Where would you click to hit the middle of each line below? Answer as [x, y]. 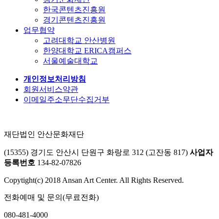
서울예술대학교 [70, 61]
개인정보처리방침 [55, 79]
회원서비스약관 [51, 89]
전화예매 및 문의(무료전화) [51, 197]
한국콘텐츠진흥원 [74, 9]
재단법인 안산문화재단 [44, 134]
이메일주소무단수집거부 [66, 99]
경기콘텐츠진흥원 [74, 20]
